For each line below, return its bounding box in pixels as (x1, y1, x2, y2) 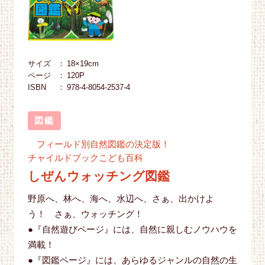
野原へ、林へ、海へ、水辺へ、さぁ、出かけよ (27, 193, 214, 204)
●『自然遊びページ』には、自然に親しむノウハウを (27, 224, 237, 235)
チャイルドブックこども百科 (27, 152, 143, 163)
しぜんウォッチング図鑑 (27, 169, 170, 183)
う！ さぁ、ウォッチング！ (27, 209, 143, 219)
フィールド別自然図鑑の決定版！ (27, 138, 170, 149)
